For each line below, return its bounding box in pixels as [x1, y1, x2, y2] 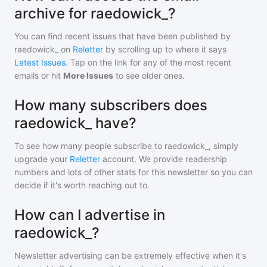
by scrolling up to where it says [103, 44, 226, 54]
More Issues [63, 70, 113, 80]
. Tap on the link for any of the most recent [66, 57, 231, 67]
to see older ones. [113, 70, 185, 80]
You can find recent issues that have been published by [14, 31, 231, 41]
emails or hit [14, 70, 63, 80]
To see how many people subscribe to [14, 141, 164, 151]
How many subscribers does [14, 97, 207, 114]
